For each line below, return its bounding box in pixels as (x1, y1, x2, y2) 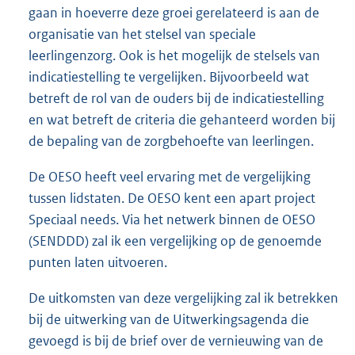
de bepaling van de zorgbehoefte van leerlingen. (29, 132, 314, 151)
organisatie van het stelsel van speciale (29, 25, 256, 44)
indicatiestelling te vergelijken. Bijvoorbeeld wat (29, 68, 309, 86)
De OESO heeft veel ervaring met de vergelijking (29, 168, 311, 186)
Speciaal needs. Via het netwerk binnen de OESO (29, 211, 315, 229)
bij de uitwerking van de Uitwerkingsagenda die (29, 311, 309, 329)
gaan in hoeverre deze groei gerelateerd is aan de (29, 4, 319, 22)
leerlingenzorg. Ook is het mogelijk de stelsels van (29, 47, 320, 65)
